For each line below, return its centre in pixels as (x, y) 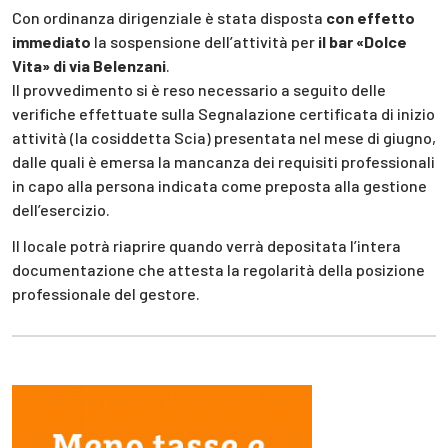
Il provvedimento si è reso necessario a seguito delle (199, 89)
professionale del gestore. (106, 294)
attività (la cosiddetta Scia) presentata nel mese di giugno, (224, 137)
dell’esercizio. (61, 209)
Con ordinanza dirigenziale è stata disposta (169, 17)
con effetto (370, 17)
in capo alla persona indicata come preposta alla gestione (219, 185)
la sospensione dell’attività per (204, 41)
